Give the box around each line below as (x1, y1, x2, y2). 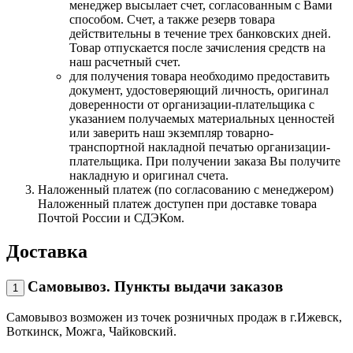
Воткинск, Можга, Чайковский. (6, 324, 176, 338)
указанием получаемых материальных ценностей (69, 111, 335, 125)
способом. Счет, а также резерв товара (69, 12, 275, 26)
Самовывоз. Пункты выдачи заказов (28, 277, 283, 295)
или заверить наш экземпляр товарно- (69, 125, 273, 139)
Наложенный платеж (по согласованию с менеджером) (38, 182, 333, 196)
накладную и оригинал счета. (69, 168, 229, 182)
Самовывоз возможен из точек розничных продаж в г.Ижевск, (6, 310, 342, 324)
